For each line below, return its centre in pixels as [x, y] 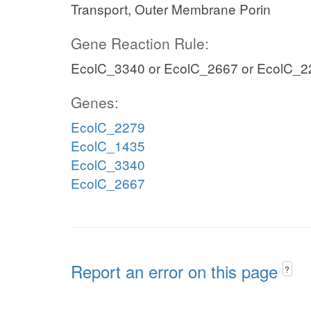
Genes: [95, 102]
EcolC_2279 [108, 127]
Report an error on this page [177, 271]
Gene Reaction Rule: [140, 43]
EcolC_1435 [108, 145]
